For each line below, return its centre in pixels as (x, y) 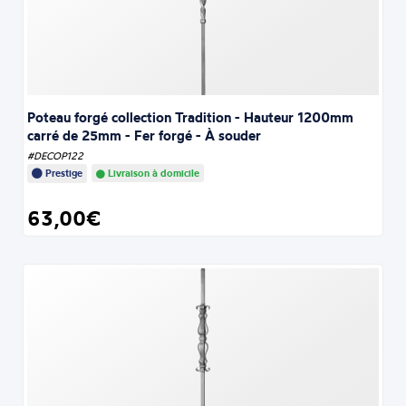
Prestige (63, 173)
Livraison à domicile (153, 173)
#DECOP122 (56, 155)
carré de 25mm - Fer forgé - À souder (145, 135)
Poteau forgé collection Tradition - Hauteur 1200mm (191, 117)
